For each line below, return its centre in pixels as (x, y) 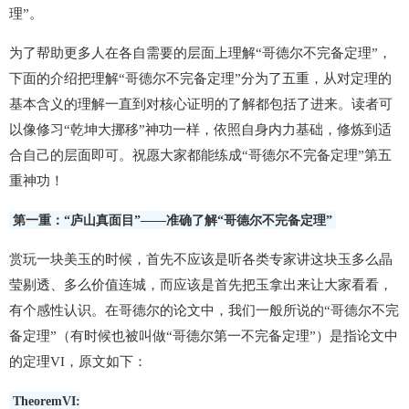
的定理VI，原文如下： (78, 362)
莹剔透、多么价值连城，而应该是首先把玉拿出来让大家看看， (201, 285)
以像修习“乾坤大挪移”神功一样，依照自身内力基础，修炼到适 (200, 130)
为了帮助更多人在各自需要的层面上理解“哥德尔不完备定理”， (200, 53)
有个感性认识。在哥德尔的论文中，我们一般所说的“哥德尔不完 (204, 310)
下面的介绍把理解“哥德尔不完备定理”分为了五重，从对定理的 (200, 79)
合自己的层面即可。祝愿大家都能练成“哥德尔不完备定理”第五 (200, 155)
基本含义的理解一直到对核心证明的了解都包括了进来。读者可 (201, 104)
